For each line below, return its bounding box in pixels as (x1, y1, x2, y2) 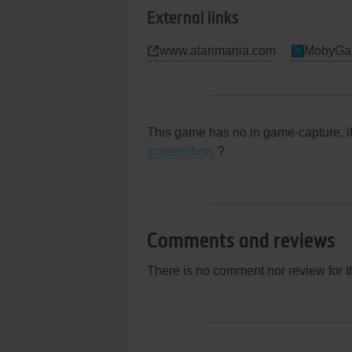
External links (147, 10, 239, 27)
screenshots (147, 145, 214, 158)
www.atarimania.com (159, 44, 276, 57)
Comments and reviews (147, 232, 335, 252)
